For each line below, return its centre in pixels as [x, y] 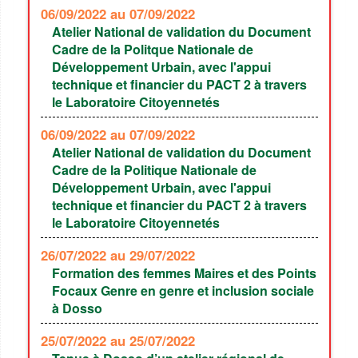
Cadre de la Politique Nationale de [154, 169]
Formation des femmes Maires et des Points [184, 272]
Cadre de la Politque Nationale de [153, 49]
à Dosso [77, 308]
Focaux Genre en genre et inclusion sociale [183, 290]
